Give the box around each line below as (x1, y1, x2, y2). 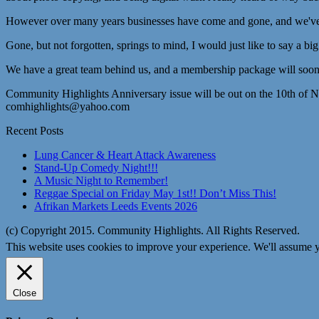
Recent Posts (6, 125, 63, 137)
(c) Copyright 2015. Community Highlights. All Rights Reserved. (6, 224, 300, 237)
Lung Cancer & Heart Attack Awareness (34, 149, 216, 162)
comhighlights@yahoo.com (6, 100, 130, 113)
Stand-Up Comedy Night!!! (34, 162, 158, 174)
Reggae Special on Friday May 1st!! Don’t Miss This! (34, 187, 276, 200)
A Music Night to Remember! (34, 174, 168, 187)
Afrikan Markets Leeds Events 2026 (34, 200, 197, 213)
